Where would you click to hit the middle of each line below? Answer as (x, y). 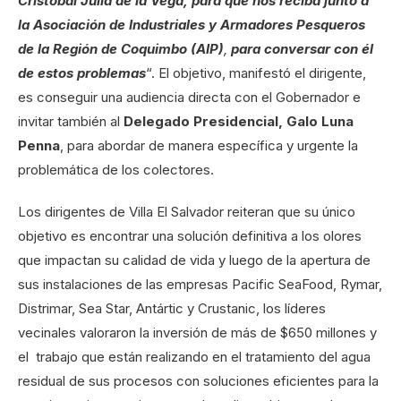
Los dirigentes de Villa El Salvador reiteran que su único (187, 211)
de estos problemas (82, 73)
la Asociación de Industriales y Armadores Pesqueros (192, 24)
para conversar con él (302, 48)
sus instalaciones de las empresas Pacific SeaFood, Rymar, (200, 284)
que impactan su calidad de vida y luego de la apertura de (194, 260)
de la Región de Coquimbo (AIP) (121, 48)
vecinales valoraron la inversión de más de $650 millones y (197, 332)
